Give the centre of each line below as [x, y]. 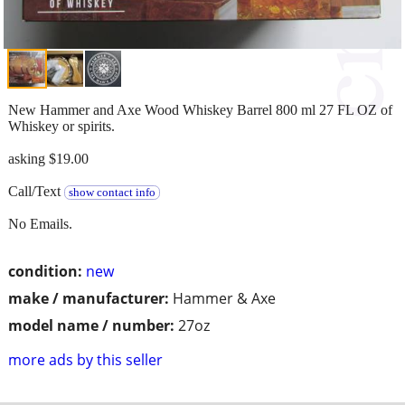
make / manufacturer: [89, 298]
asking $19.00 [48, 158]
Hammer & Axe [224, 298]
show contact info [112, 192]
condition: [45, 271]
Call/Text [36, 191]
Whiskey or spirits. [61, 126]
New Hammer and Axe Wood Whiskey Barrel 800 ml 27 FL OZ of [200, 109]
